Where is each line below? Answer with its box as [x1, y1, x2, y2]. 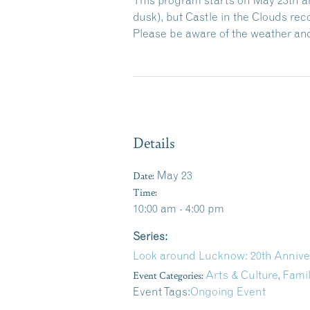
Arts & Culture [206, 267, 277, 282]
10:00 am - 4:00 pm [133, 201, 224, 215]
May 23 [157, 167, 192, 182]
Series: [133, 228, 167, 243]
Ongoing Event [190, 284, 266, 298]
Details [133, 131, 175, 152]
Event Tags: [133, 284, 190, 298]
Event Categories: [133, 267, 203, 282]
